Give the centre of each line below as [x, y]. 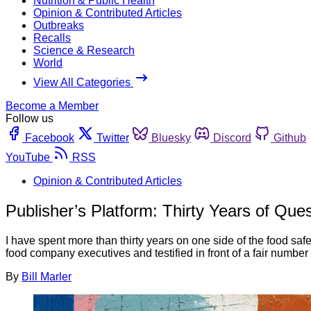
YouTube [28, 157]
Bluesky [171, 137]
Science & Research [84, 50]
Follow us [30, 118]
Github [290, 137]
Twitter [113, 137]
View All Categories [83, 82]
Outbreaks [59, 25]
